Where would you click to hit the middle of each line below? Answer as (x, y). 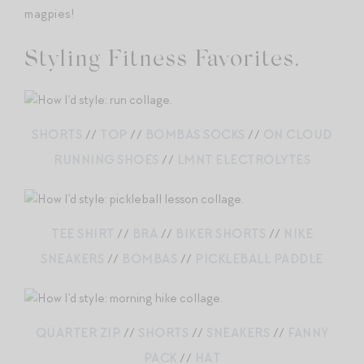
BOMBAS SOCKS (195, 134)
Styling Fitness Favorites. (162, 60)
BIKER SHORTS (221, 234)
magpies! (50, 13)
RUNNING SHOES (106, 160)
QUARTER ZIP (78, 333)
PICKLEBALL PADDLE (259, 259)
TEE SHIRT (83, 234)
